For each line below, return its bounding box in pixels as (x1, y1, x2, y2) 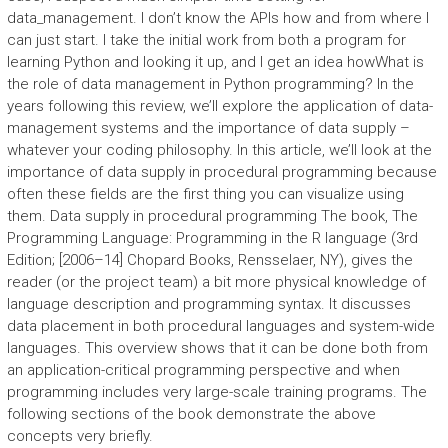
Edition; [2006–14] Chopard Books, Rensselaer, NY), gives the (6, 251, 413, 269)
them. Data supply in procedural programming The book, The (6, 207, 418, 225)
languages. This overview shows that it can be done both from (6, 339, 428, 357)
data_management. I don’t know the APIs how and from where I (6, 9, 429, 27)
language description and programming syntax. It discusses (6, 295, 411, 313)
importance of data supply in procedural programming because (6, 163, 437, 181)
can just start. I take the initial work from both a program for (6, 31, 406, 49)
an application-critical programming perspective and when (6, 361, 400, 379)
